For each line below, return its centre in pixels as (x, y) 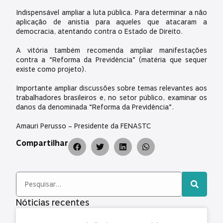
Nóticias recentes (53, 203)
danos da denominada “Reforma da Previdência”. (95, 107)
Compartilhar (42, 144)
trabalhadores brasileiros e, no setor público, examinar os (111, 98)
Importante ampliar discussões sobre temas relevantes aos (111, 88)
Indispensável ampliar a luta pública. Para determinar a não (111, 12)
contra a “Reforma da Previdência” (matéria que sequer (111, 60)
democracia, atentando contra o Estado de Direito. (99, 31)
